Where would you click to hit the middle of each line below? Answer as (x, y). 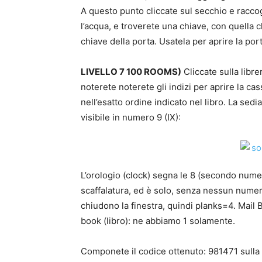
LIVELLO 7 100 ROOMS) (131, 72)
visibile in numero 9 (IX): (131, 117)
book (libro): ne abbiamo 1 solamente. (158, 221)
